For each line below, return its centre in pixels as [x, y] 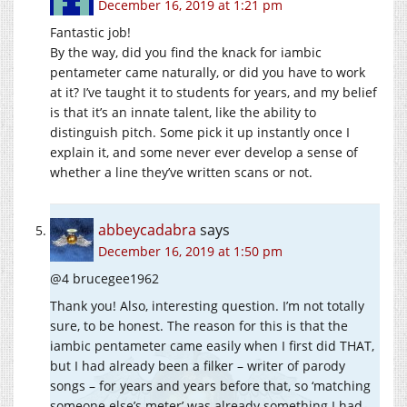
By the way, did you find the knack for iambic [186, 52]
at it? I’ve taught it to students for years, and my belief [213, 92]
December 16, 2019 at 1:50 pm [190, 251]
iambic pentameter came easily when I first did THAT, [212, 345]
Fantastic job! [90, 32]
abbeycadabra [147, 229]
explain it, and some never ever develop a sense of [204, 152]
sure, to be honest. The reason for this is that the [199, 325]
